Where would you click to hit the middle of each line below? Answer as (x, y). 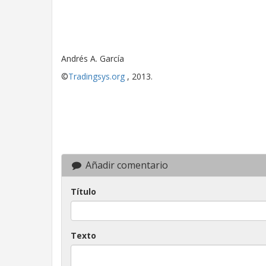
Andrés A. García (93, 58)
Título (83, 191)
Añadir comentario (125, 165)
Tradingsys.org (96, 76)
